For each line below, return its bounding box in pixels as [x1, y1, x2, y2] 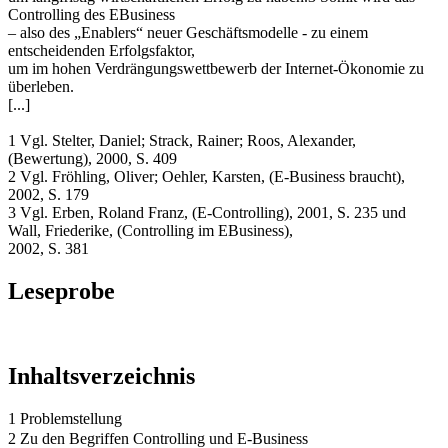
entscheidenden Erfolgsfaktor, [8, 41, 195, 59]
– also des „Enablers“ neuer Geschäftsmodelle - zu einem [8, 23, 368, 41]
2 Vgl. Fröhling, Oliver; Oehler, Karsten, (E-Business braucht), [8, 167, 405, 185]
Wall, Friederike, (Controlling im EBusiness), [8, 221, 293, 239]
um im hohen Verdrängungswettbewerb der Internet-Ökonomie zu [8, 59, 424, 77]
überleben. [8, 77, 74, 95]
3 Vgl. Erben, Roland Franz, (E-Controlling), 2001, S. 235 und [8, 203, 406, 221]
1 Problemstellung [8, 409, 122, 427]
